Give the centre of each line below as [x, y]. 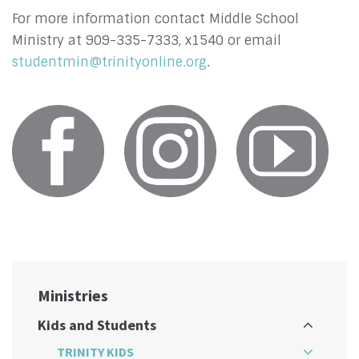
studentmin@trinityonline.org [109, 62]
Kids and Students [97, 325]
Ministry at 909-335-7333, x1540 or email [147, 40]
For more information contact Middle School [155, 18]
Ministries [73, 295]
